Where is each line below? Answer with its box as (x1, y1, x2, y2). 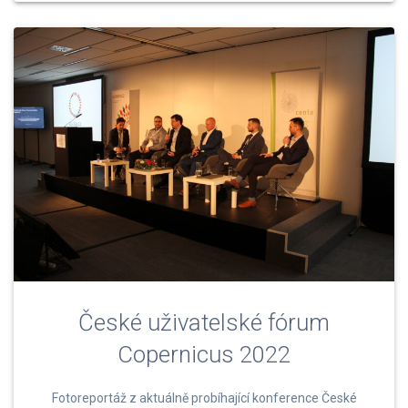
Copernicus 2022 (117, 341, 291, 368)
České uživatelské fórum (78, 309, 330, 336)
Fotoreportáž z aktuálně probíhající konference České (51, 391, 357, 405)
